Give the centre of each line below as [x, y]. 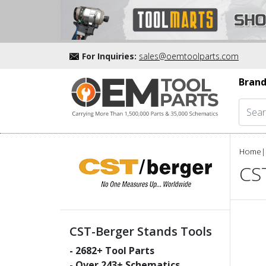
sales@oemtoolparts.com [189, 56]
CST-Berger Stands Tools [141, 231]
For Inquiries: [109, 56]
